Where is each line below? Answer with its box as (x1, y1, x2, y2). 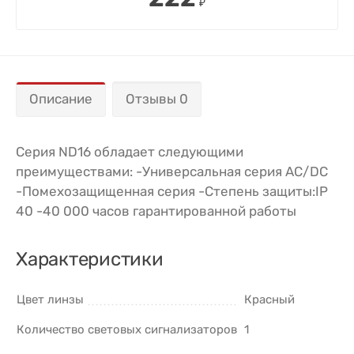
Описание (29, 90, 92, 107)
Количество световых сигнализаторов (17, 322, 237, 337)
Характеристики (16, 247, 164, 270)
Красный (244, 292, 295, 307)
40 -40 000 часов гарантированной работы (16, 202, 296, 219)
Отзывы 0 (126, 90, 188, 107)
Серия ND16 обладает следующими (16, 143, 243, 160)
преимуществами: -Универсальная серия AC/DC (16, 163, 328, 179)
